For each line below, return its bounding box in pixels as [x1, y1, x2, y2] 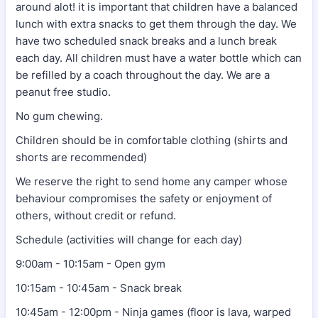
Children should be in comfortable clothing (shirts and [16, 133, 287, 147]
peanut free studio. [16, 84, 114, 99]
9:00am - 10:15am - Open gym [16, 256, 165, 270]
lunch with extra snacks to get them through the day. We [16, 16, 297, 31]
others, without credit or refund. [16, 208, 176, 222]
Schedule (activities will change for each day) [16, 232, 242, 246]
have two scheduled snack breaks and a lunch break [16, 33, 277, 48]
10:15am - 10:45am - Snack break [16, 280, 182, 295]
